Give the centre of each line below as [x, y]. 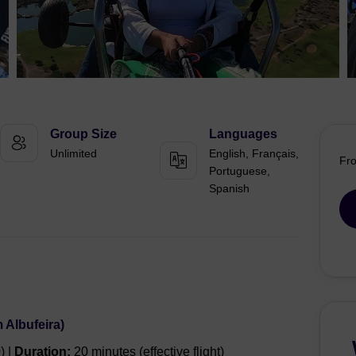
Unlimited [74, 153]
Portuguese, [239, 171]
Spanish [229, 188]
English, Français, [253, 153]
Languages [243, 134]
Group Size [84, 134]
